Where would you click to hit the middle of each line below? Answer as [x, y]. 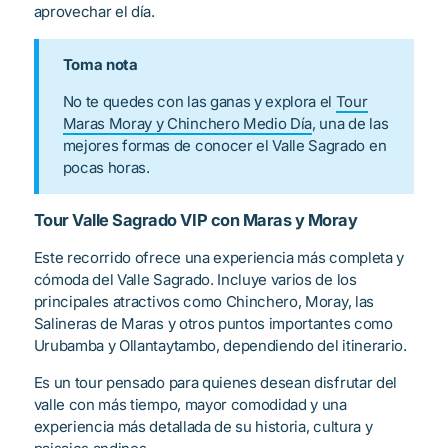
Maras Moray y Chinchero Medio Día [187, 123]
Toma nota [100, 64]
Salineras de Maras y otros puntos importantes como [213, 323]
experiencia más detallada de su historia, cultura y [203, 426]
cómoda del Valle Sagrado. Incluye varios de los [195, 279]
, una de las [350, 123]
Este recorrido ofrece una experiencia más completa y [218, 257]
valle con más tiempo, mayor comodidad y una [190, 404]
